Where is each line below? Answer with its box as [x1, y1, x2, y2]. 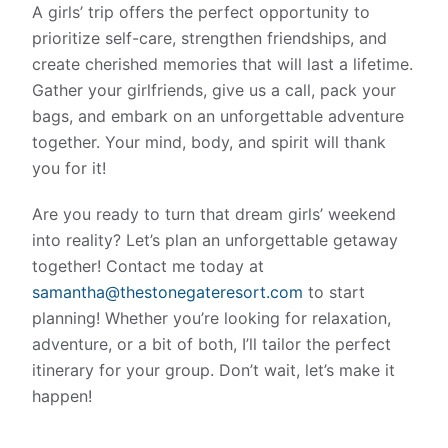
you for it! [32, 157, 107, 178]
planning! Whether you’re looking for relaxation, [32, 307, 392, 328]
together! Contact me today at [32, 255, 265, 276]
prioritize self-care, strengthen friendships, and [32, 27, 388, 48]
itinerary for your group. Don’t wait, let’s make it [32, 359, 396, 380]
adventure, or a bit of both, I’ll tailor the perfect [32, 333, 392, 354]
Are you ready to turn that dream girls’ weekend [32, 203, 397, 224]
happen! [32, 385, 93, 406]
